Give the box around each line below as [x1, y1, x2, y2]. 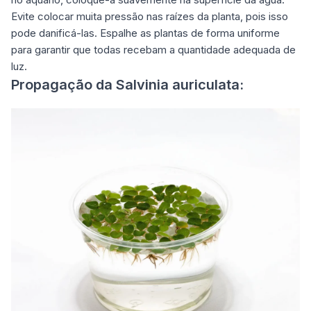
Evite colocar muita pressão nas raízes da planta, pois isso [11, 9, 288, 23]
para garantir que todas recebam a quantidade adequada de [11, 42, 296, 56]
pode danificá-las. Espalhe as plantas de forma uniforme [11, 26, 280, 40]
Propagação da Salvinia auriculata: [11, 76, 244, 93]
